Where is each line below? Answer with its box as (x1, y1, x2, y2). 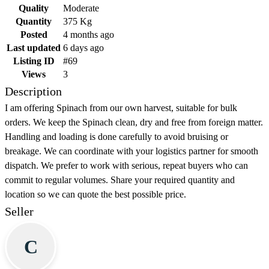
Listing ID (13, 56, 55, 67)
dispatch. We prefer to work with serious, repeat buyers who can (5, 160, 248, 171)
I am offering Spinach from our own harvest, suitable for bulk (5, 103, 237, 113)
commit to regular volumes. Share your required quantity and (5, 175, 235, 186)
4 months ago (63, 29, 114, 40)
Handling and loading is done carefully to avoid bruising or (5, 131, 228, 142)
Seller (5, 205, 34, 219)
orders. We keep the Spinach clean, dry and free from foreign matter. (5, 117, 263, 128)
